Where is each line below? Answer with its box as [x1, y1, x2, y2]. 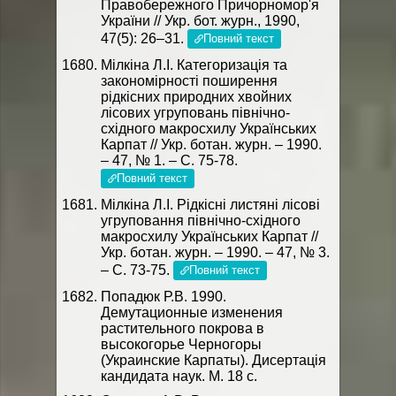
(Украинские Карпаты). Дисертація [101, 353, 326, 368]
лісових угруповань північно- [101, 105, 290, 120]
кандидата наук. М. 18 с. [101, 369, 257, 384]
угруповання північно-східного [101, 213, 301, 228]
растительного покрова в [101, 321, 264, 336]
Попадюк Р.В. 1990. [101, 289, 226, 304]
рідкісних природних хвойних [101, 89, 292, 104]
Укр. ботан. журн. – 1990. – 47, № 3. [101, 245, 330, 260]
